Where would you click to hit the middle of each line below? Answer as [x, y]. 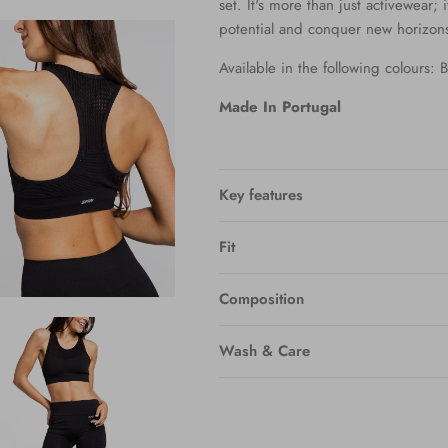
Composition [261, 298]
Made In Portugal [279, 106]
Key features [260, 194]
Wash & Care [264, 350]
